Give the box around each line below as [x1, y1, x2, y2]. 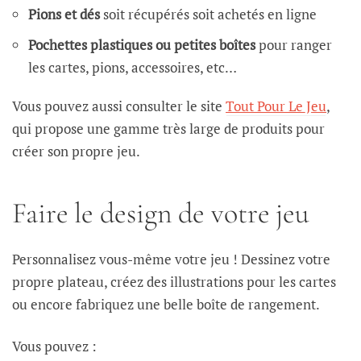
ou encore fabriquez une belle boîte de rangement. [12, 294, 320, 313]
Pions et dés [28, 4, 100, 23]
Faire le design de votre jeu [12, 195, 310, 230]
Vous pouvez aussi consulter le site [12, 96, 226, 115]
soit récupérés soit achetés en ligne [100, 4, 317, 23]
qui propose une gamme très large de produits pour [12, 118, 325, 138]
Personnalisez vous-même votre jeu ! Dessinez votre [12, 249, 330, 268]
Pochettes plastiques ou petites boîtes [28, 35, 255, 54]
